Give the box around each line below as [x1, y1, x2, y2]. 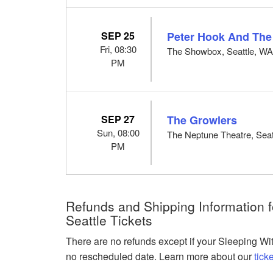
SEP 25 [101, 28, 135, 43]
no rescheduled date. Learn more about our [66, 249, 255, 263]
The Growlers [167, 112, 238, 128]
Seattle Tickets [66, 210, 153, 229]
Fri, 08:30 [99, 42, 136, 55]
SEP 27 [101, 112, 135, 126]
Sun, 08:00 [96, 126, 140, 139]
